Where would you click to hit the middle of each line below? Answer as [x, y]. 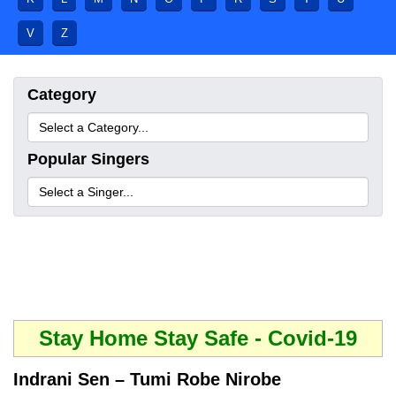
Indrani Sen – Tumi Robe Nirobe [147, 379]
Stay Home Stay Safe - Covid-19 [198, 338]
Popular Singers [88, 159]
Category [62, 95]
